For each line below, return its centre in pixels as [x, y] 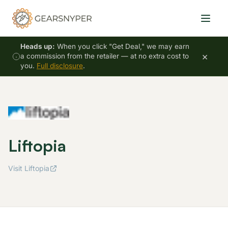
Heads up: [38, 46]
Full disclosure [60, 66]
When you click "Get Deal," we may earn [122, 46]
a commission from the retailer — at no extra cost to [105, 56]
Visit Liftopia [29, 168]
